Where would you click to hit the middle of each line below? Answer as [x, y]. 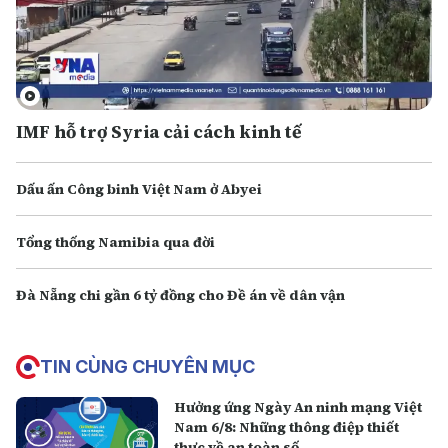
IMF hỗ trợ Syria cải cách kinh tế [159, 131]
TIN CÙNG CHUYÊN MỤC [147, 366]
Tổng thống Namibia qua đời [115, 242]
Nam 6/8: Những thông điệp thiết [287, 427]
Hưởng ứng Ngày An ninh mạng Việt [298, 407]
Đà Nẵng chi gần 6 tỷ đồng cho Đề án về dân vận [180, 295]
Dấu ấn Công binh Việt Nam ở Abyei [139, 189]
